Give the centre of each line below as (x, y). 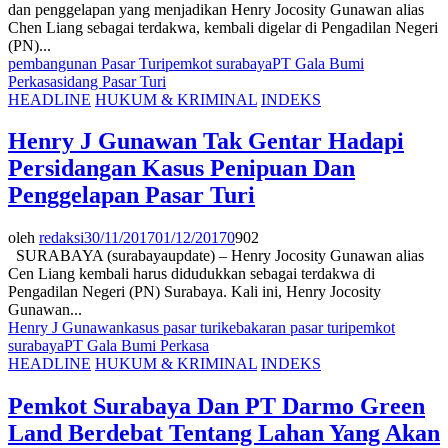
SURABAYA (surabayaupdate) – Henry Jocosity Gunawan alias (216, 256)
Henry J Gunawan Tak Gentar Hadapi (206, 141)
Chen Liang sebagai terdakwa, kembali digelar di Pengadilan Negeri (223, 27)
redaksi (61, 238)
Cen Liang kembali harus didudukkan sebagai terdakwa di (191, 274)
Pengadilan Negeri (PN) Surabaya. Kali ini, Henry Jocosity (194, 292)
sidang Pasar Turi (111, 81)
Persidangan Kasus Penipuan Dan (181, 168)
